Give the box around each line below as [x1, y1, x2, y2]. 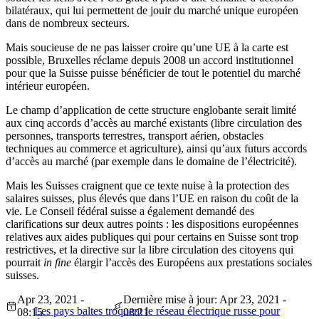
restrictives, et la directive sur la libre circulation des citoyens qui [6, 244, 293, 256]
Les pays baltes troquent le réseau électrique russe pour [34, 305, 280, 318]
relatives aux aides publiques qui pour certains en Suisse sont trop [6, 231, 298, 244]
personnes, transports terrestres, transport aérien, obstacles [6, 130, 263, 142]
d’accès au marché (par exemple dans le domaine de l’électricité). [6, 155, 297, 168]
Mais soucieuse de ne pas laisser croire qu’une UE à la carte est [6, 41, 288, 54]
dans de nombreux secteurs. [6, 17, 130, 30]
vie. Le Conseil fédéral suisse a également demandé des [6, 205, 254, 218]
